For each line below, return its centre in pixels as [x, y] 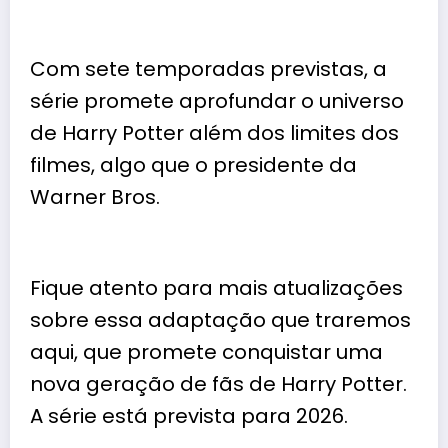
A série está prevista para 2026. [189, 415]
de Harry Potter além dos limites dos [214, 132]
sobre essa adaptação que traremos [220, 319]
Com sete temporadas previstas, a [208, 68]
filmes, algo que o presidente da [193, 164]
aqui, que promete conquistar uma [206, 351]
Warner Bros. [95, 196]
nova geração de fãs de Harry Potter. [218, 383]
